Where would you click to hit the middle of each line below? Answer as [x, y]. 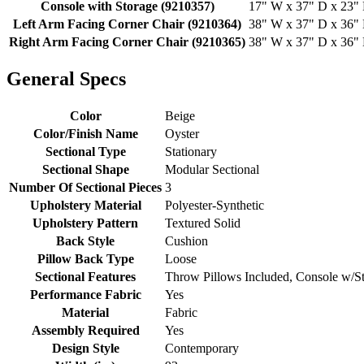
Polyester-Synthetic [214, 205]
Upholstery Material [85, 205]
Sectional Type [85, 151]
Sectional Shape [85, 169]
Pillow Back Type [85, 258]
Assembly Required [85, 330]
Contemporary [202, 348]
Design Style [85, 348]
